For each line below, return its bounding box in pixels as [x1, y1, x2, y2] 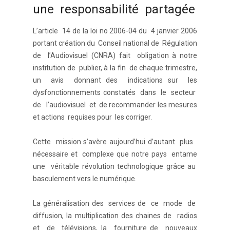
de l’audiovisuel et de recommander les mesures [33, 101, 197, 109]
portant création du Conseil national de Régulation [33, 39, 197, 48]
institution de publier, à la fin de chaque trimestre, [33, 64, 197, 72]
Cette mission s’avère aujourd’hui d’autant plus [33, 138, 197, 146]
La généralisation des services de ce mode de [33, 199, 197, 208]
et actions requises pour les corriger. [33, 113, 152, 122]
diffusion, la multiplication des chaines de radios [33, 212, 197, 220]
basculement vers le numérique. [33, 175, 137, 183]
